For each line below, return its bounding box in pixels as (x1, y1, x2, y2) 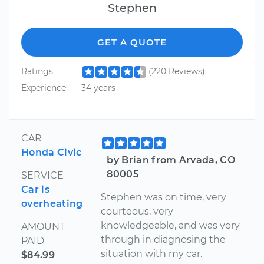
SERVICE (21, 169, 64, 181)
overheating (21, 197, 83, 209)
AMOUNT (21, 220, 65, 232)
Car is (21, 183, 49, 195)
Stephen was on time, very (101, 191, 227, 203)
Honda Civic (21, 146, 82, 158)
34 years (81, 82, 115, 93)
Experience (21, 82, 66, 93)
